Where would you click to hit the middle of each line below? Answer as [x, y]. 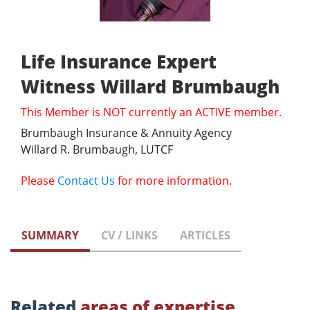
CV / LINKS [129, 236]
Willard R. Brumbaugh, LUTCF [97, 150]
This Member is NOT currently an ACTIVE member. [151, 112]
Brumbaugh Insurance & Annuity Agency [126, 133]
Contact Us [86, 181]
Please [39, 181]
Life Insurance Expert [119, 62]
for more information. [173, 181]
